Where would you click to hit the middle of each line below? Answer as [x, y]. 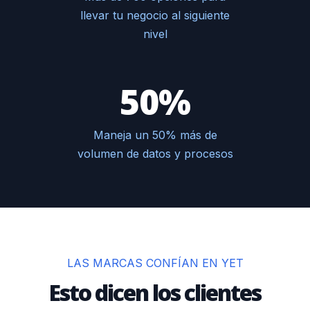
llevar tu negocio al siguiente [155, 15]
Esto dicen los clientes [155, 293]
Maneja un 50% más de [155, 135]
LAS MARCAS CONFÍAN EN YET [155, 263]
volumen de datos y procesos [155, 154]
